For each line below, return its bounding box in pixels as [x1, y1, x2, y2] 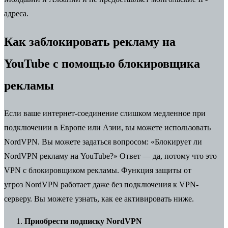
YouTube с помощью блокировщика [4, 56, 200, 70]
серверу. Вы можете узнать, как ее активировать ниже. [4, 194, 194, 204]
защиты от [155, 166, 191, 175]
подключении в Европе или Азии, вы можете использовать [4, 123, 211, 132]
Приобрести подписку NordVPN [24, 217, 142, 226]
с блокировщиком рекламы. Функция [23, 166, 155, 175]
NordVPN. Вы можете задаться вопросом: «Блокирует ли [4, 137, 202, 147]
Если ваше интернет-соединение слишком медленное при [4, 109, 206, 118]
